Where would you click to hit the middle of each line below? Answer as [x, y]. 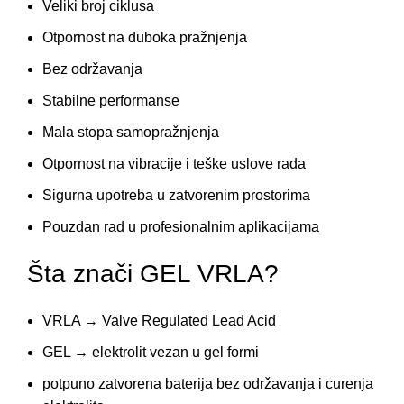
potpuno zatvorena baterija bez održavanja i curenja [208, 383]
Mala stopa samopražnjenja [131, 132]
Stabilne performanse [111, 100]
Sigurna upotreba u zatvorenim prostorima [176, 195]
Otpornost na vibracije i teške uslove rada [174, 163]
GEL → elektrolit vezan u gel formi [151, 352]
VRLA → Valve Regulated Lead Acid [159, 320]
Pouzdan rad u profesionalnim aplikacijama [181, 226]
